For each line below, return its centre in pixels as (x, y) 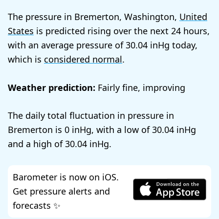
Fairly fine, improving (140, 87)
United (193, 16)
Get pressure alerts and (61, 191)
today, (184, 45)
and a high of (36, 144)
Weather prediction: (52, 87)
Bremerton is (36, 130)
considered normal (83, 59)
